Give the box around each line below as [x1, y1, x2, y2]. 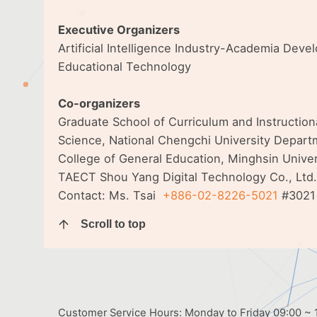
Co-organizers [58, 96, 140, 110]
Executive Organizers [58, 23, 180, 37]
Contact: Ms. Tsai [58, 188, 163, 202]
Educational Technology [58, 59, 191, 74]
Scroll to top [81, 218, 146, 231]
